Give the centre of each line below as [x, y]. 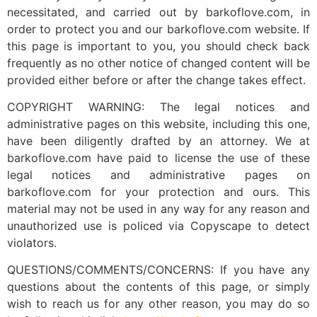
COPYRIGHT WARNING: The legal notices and [158, 107]
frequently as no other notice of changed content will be [158, 63]
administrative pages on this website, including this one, [158, 124]
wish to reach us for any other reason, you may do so [158, 304]
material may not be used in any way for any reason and [158, 209]
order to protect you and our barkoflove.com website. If [158, 29]
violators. [32, 243]
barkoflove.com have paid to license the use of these [158, 158]
